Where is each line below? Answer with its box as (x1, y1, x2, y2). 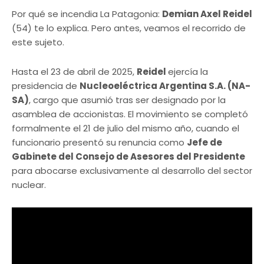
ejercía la (168, 65, 208, 78)
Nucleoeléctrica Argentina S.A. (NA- (80, 80, 250, 93)
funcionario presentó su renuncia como (12, 136, 187, 149)
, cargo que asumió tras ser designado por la (29, 94, 226, 107)
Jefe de (187, 136, 222, 149)
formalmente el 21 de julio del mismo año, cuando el (12, 122, 239, 135)
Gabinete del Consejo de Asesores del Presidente (12, 150, 245, 163)
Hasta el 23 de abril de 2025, (12, 65, 137, 78)
